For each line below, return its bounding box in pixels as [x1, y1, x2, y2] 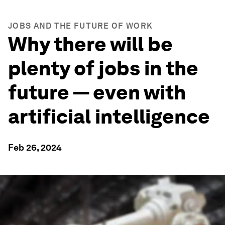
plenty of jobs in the [8, 56, 198, 80]
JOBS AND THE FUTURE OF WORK [8, 21, 153, 31]
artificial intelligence [8, 104, 210, 129]
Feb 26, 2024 [8, 142, 62, 153]
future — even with [8, 80, 186, 104]
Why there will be [8, 32, 173, 56]
